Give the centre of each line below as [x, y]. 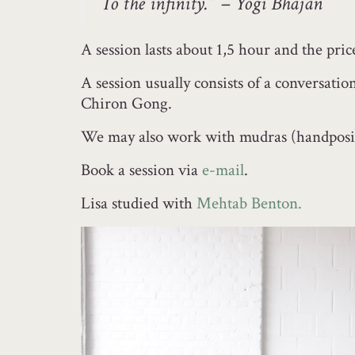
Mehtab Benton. [249, 203]
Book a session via [141, 170]
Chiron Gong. [126, 103]
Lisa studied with [139, 203]
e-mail [223, 170]
